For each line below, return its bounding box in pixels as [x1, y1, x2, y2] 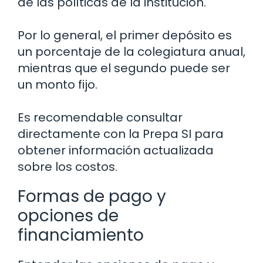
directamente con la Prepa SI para [18, 126, 224, 143]
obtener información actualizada [18, 142, 214, 159]
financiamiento [18, 224, 144, 247]
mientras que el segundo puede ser [18, 60, 230, 77]
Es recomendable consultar [18, 109, 183, 126]
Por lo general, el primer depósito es [18, 27, 232, 44]
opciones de [18, 204, 119, 228]
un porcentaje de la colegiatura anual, [18, 43, 245, 60]
